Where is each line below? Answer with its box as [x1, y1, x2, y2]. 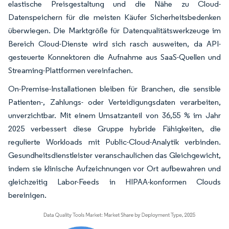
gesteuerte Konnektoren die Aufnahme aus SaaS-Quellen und [8, 52, 221, 62]
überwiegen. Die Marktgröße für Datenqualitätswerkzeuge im [8, 26, 221, 35]
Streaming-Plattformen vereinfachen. [8, 65, 133, 75]
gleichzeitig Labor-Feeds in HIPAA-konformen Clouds [8, 177, 221, 187]
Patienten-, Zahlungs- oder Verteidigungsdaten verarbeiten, [8, 97, 221, 107]
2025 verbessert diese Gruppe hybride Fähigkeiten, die [8, 124, 221, 133]
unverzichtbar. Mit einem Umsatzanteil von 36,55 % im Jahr [8, 110, 221, 120]
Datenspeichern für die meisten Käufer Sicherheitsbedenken [8, 12, 221, 22]
